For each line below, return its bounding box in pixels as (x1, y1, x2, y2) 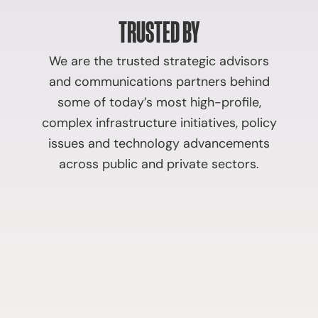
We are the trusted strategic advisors (49, 53, 269, 70)
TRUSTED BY (119, 16, 199, 46)
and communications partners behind (48, 73, 270, 90)
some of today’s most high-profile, (57, 94, 261, 111)
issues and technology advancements (48, 135, 270, 152)
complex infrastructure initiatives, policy (41, 114, 277, 131)
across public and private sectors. (59, 155, 259, 172)
